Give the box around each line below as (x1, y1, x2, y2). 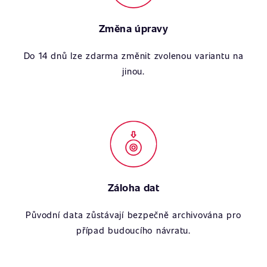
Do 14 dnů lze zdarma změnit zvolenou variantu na (23, 49, 244, 61)
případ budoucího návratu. (76, 224, 191, 236)
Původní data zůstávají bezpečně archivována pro (26, 209, 241, 221)
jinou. (122, 65, 145, 77)
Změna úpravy (98, 21, 169, 35)
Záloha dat (107, 181, 160, 194)
